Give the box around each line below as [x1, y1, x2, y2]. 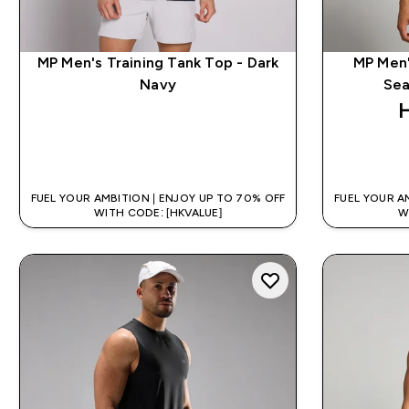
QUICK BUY [130, 146, 208, 163]
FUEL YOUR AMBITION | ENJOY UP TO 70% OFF [30, 192, 286, 205]
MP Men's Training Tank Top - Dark [37, 55, 279, 71]
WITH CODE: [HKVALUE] [94, 206, 223, 220]
